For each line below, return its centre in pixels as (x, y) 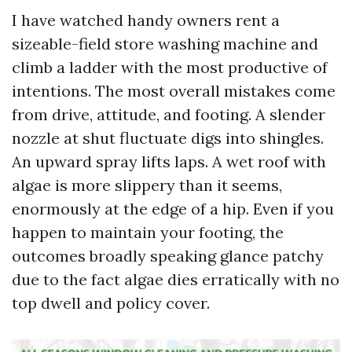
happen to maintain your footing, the (148, 232)
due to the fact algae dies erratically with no (176, 279)
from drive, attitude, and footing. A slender (169, 114)
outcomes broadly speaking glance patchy (168, 256)
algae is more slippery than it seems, (147, 185)
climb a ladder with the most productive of (170, 67)
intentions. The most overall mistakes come (174, 91)
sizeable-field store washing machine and (165, 44)
